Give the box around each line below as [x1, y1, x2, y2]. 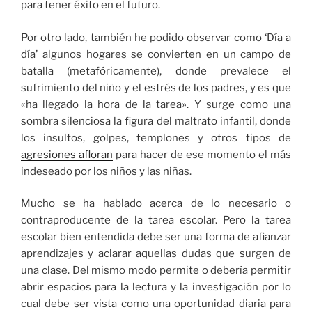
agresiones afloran [21, 148, 113, 161]
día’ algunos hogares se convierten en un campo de [21, 47, 291, 61]
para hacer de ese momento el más [113, 148, 291, 161]
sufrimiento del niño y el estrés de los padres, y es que [21, 81, 291, 94]
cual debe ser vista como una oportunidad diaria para [21, 297, 291, 311]
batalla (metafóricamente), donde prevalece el [21, 64, 291, 77]
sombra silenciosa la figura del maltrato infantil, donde [21, 114, 291, 127]
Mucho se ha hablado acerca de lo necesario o [21, 197, 291, 210]
